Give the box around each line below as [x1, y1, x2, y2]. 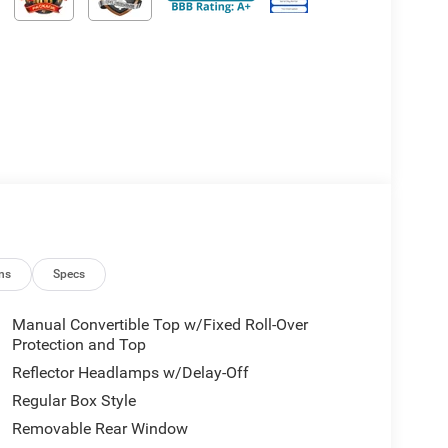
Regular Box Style [11, 390, 136, 410]
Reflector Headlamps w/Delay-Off [11, 362, 249, 382]
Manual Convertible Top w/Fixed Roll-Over [11, 314, 308, 334]
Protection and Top [11, 334, 146, 354]
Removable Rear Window [11, 418, 188, 438]
